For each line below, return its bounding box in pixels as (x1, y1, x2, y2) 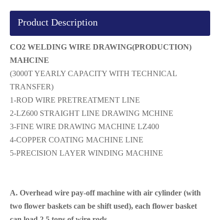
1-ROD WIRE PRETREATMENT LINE (10, 95, 140, 104)
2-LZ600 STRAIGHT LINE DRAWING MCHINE (10, 109, 173, 117)
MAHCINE (10, 55, 49, 64)
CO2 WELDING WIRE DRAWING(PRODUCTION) (10, 42, 192, 51)
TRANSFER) (10, 82, 54, 91)
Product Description (18, 16, 98, 27)
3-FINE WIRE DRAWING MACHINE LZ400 (10, 122, 159, 131)
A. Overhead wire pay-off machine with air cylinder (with (10, 188, 201, 197)
